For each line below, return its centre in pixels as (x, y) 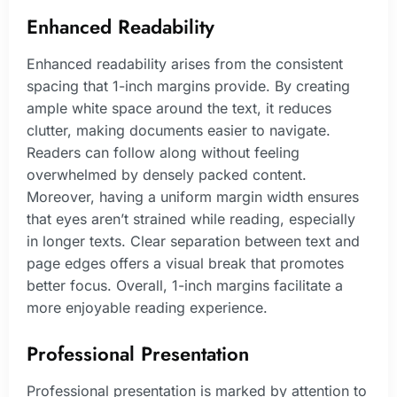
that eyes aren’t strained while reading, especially (191, 218)
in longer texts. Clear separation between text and (193, 241)
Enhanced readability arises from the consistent (185, 63)
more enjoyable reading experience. (147, 307)
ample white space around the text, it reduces (179, 108)
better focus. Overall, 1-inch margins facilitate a (185, 285)
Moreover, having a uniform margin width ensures (193, 196)
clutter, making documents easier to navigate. (179, 130)
